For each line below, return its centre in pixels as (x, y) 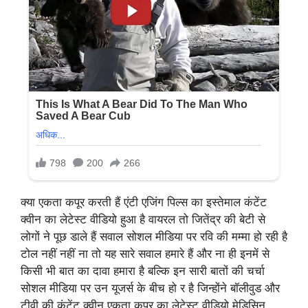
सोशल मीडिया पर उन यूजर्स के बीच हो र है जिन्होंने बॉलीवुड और (150, 288)
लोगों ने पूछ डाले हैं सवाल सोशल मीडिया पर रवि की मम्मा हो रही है (154, 237)
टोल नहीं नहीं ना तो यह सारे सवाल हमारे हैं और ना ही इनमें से (145, 254)
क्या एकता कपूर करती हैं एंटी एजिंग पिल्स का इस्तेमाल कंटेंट (144, 202)
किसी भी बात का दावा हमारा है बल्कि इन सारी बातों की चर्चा (143, 271)
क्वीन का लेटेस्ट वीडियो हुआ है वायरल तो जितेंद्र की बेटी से (143, 220)
